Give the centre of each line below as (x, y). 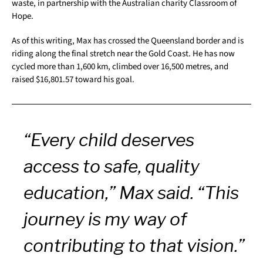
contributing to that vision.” (134, 245)
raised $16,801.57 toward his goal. (73, 80)
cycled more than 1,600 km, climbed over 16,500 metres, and (120, 67)
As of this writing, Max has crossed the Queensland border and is (128, 41)
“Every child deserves (109, 139)
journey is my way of (105, 219)
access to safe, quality (112, 166)
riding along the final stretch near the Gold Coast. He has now (123, 54)
